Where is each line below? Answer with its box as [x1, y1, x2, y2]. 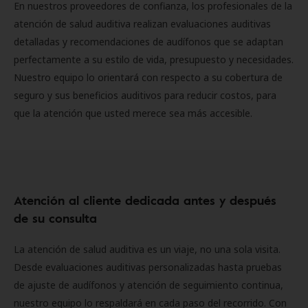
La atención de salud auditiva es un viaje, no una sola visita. [14, 243, 280, 256]
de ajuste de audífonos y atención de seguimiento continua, [14, 278, 283, 291]
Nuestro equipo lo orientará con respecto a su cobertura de [14, 71, 283, 84]
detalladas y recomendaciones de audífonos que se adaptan [14, 35, 283, 48]
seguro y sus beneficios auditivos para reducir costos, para [14, 89, 276, 102]
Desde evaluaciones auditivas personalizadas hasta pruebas [14, 261, 282, 274]
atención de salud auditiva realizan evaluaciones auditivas [14, 17, 271, 30]
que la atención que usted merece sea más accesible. [14, 107, 255, 120]
